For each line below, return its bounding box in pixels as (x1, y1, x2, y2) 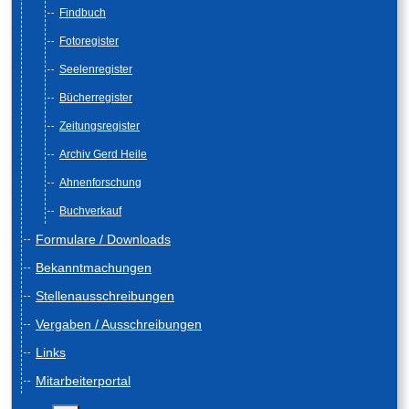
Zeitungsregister (59, 120, 140, 133)
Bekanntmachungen (36, 260, 152, 276)
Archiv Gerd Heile (59, 148, 147, 162)
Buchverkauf (59, 204, 121, 218)
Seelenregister (59, 63, 132, 77)
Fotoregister (59, 35, 119, 48)
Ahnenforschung (59, 176, 142, 190)
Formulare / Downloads (36, 232, 171, 247)
